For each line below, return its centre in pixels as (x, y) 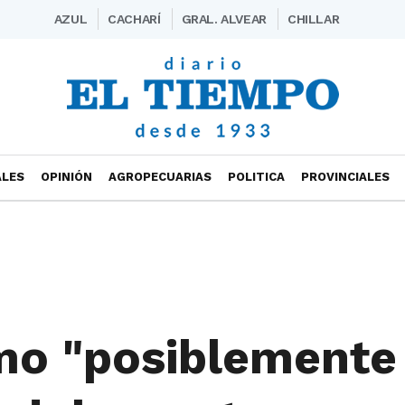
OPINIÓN (66, 177)
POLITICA (256, 177)
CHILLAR (313, 19)
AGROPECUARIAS (160, 177)
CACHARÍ (134, 19)
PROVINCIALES (345, 177)
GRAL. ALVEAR (224, 19)
